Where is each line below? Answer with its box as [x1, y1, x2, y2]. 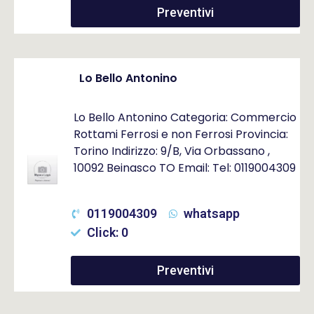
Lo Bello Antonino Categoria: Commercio [74, 109, 297, 125]
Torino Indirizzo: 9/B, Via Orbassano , [74, 143, 271, 159]
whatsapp [184, 206, 240, 221]
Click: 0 [86, 225, 128, 240]
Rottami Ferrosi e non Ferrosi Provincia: [74, 126, 289, 142]
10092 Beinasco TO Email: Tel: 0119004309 [74, 160, 296, 176]
